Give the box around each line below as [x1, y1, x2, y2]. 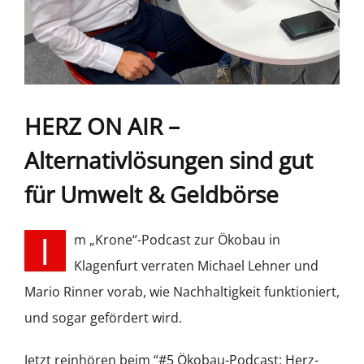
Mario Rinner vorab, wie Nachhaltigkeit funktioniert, [24, 282, 340, 301]
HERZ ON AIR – [24, 110, 180, 141]
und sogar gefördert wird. [24, 308, 182, 327]
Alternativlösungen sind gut [24, 144, 313, 175]
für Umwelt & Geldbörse [24, 178, 279, 210]
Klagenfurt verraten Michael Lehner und [74, 256, 318, 275]
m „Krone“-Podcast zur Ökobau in [74, 230, 280, 249]
